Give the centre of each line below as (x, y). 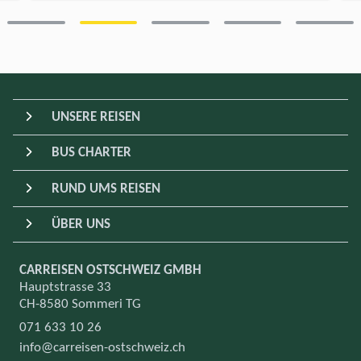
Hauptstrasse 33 (65, 288)
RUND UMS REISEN (106, 189)
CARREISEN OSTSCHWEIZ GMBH (110, 271)
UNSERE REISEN (96, 117)
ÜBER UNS (81, 224)
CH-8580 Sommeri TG (80, 305)
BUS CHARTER (91, 153)
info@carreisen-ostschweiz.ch (102, 348)
